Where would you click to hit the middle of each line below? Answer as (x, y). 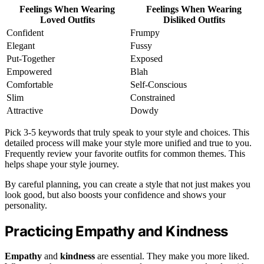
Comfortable (30, 84)
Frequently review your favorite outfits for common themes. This (125, 153)
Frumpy (145, 32)
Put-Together (31, 58)
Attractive (25, 110)
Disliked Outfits (194, 19)
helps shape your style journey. (62, 164)
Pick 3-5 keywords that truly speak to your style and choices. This (127, 132)
